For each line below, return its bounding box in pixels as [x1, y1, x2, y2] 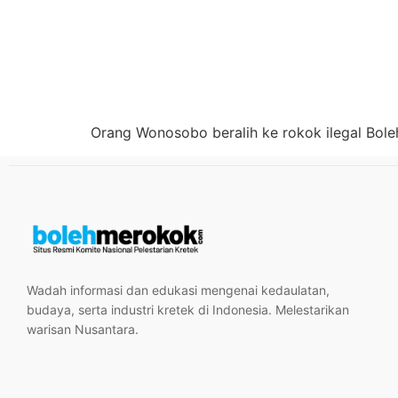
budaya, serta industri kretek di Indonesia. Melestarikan [27, 301, 349, 317]
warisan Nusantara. [27, 321, 139, 337]
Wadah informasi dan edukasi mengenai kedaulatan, [27, 282, 330, 298]
